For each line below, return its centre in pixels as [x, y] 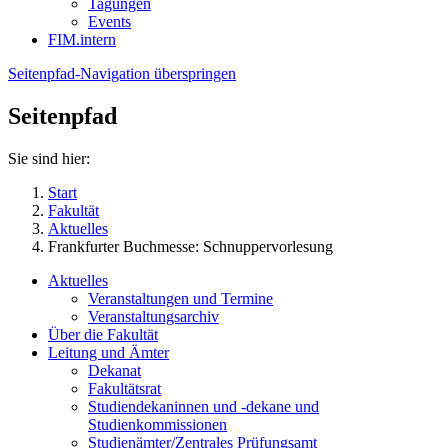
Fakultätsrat [124, 388]
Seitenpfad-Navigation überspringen [122, 73]
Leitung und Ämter [108, 352]
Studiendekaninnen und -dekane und [203, 406]
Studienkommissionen [157, 424]
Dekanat [114, 370]
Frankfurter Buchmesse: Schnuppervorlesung [190, 246]
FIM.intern [82, 39]
